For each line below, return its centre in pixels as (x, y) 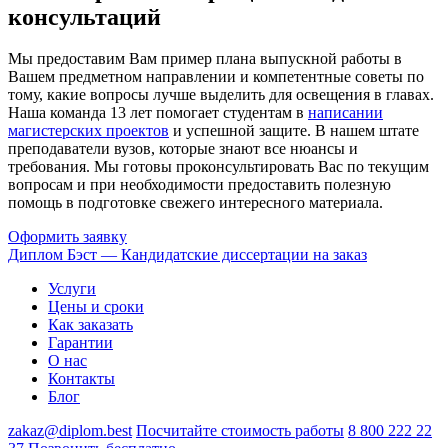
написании (345, 113)
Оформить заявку (67, 237)
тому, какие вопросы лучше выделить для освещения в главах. (221, 95)
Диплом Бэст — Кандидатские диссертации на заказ (187, 255)
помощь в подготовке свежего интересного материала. (195, 203)
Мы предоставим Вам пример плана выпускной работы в (205, 59)
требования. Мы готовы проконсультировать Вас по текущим (218, 167)
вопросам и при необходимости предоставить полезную (199, 185)
